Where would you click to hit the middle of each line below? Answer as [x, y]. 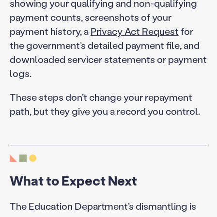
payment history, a [50, 31]
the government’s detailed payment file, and [104, 45]
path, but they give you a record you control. [105, 111]
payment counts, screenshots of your [90, 17]
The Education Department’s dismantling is [103, 206]
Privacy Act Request [134, 31]
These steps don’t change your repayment [101, 97]
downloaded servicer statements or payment [108, 59]
